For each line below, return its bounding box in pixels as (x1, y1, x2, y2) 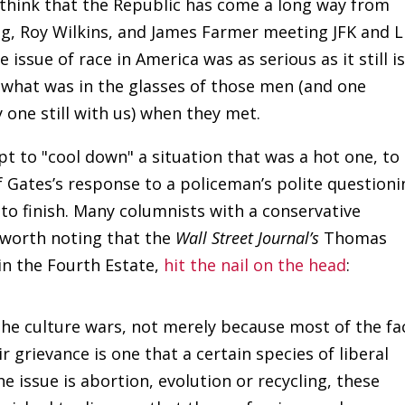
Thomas (319, 226, 388, 249)
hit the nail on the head (164, 253, 347, 276)
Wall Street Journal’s (175, 226, 320, 249)
